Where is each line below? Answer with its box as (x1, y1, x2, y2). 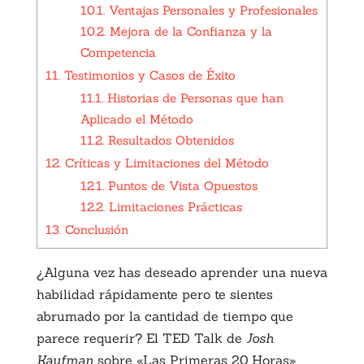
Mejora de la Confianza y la (105, 23, 272, 39)
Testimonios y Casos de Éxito (59, 67, 236, 83)
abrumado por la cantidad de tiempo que (36, 307, 293, 324)
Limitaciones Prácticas (104, 198, 242, 214)
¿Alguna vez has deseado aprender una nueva (36, 263, 327, 280)
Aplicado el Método (80, 110, 193, 127)
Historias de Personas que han (102, 89, 284, 106)
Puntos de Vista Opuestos (103, 177, 258, 193)
